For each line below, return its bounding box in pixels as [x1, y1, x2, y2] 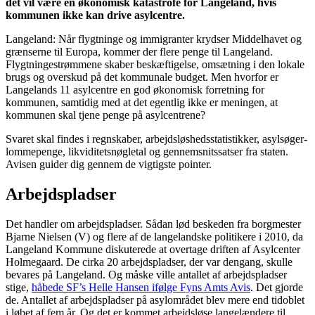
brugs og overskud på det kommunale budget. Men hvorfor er [6, 70, 278, 83]
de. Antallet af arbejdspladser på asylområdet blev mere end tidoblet [6, 293, 304, 306]
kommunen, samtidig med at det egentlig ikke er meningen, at [6, 96, 278, 108]
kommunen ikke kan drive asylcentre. [6, 8, 185, 21]
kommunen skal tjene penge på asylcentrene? [6, 108, 205, 121]
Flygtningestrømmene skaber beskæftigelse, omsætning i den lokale [6, 58, 304, 70]
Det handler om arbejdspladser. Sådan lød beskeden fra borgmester [6, 217, 301, 230]
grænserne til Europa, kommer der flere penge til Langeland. [6, 45, 273, 58]
